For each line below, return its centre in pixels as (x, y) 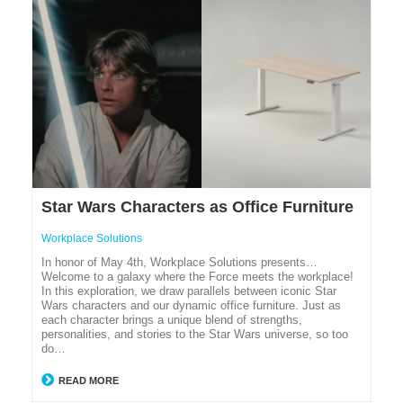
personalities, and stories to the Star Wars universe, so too (195, 334)
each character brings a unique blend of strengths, (172, 319)
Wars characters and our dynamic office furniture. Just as (191, 305)
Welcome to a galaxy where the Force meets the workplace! (197, 276)
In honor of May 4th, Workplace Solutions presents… (179, 262)
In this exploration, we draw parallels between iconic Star (189, 291)
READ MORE (87, 380)
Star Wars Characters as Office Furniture (197, 206)
